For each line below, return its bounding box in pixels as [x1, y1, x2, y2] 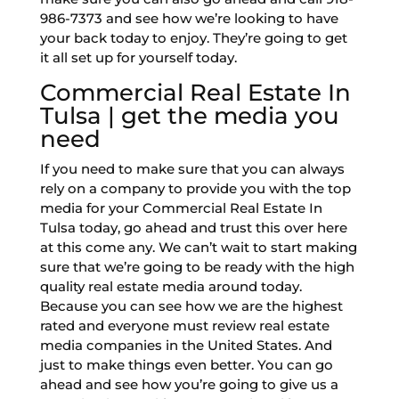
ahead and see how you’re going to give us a [39, 375, 338, 393]
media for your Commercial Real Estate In [39, 199, 322, 216]
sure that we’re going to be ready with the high [39, 257, 354, 275]
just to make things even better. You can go [39, 355, 333, 373]
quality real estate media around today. [39, 277, 302, 295]
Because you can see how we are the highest [39, 297, 343, 314]
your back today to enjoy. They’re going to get [39, 28, 347, 46]
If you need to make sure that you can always [39, 159, 345, 177]
